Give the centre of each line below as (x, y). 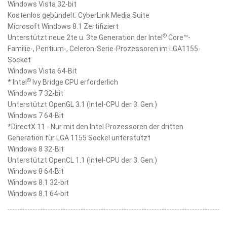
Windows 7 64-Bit (36, 116)
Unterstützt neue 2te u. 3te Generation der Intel (85, 37)
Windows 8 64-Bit (36, 171)
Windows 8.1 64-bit (38, 194)
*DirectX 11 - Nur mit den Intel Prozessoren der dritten (96, 127)
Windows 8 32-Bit (36, 149)
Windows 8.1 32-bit (38, 182)
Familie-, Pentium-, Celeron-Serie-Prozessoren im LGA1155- (104, 49)
